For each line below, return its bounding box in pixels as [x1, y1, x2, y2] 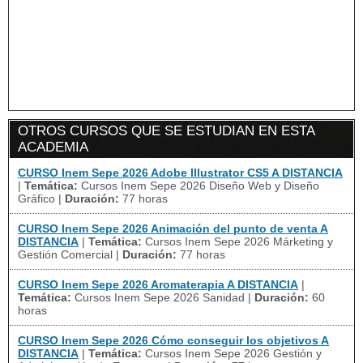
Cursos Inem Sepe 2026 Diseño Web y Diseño [81, 179, 319, 192]
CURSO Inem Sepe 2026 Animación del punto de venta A [18, 222, 328, 235]
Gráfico [18, 192, 55, 205]
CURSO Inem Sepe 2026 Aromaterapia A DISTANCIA [18, 278, 298, 291]
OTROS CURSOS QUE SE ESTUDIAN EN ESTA [18, 123, 315, 139]
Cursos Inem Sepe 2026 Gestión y [145, 347, 322, 360]
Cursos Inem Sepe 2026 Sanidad [75, 291, 245, 304]
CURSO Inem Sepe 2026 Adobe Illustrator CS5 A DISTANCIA [18, 166, 343, 179]
